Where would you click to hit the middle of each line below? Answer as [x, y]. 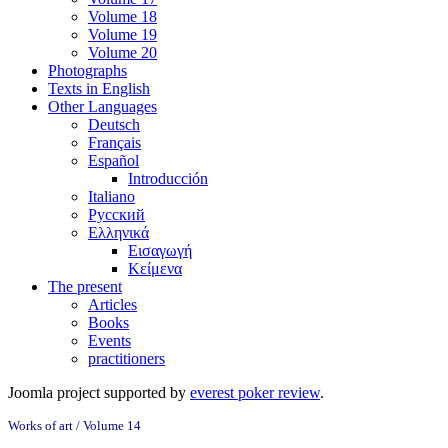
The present [85, 286]
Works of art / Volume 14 [74, 425]
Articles [112, 304]
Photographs [87, 70]
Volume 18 [122, 16]
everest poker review [255, 392]
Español [113, 160]
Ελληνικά [118, 232]
